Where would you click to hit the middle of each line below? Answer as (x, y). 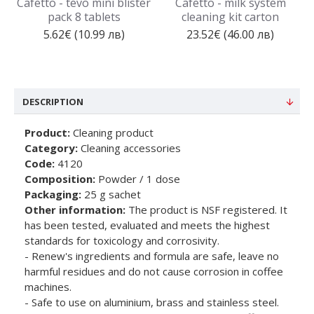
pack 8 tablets (84, 17)
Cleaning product (112, 132)
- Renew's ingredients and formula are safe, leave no (152, 256)
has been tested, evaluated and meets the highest (147, 225)
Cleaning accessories (129, 148)
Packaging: (53, 194)
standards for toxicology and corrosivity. (122, 240)
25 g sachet (111, 194)
